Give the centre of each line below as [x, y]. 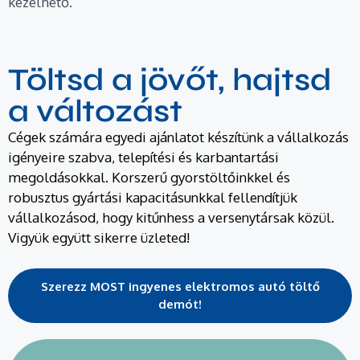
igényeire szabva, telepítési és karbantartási [143, 157]
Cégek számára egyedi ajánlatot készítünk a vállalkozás [178, 137]
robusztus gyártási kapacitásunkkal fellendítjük [153, 198]
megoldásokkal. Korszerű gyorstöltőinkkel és [149, 178]
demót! [180, 304]
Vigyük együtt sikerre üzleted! [99, 238]
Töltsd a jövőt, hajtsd [170, 80]
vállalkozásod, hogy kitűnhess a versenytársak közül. [171, 218]
